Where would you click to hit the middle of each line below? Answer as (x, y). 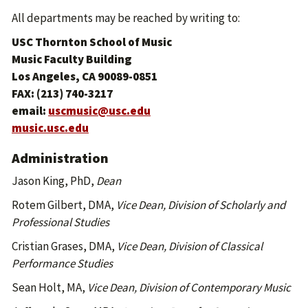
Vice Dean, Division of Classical (190, 246)
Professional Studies (60, 222)
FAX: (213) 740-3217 (62, 93)
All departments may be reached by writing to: (126, 18)
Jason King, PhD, (54, 181)
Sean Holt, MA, (49, 287)
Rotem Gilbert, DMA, (64, 205)
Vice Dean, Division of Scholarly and (201, 205)
